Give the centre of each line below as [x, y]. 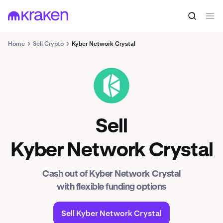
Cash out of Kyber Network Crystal [111, 174]
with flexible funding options [111, 187]
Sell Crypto [48, 44]
